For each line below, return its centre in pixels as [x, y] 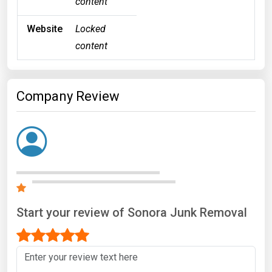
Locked [90, 29]
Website [45, 29]
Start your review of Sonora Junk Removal [132, 212]
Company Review [68, 96]
